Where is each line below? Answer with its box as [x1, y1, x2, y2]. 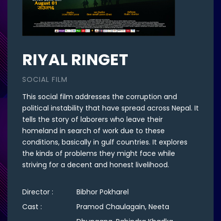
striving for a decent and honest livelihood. [22, 160, 169, 170]
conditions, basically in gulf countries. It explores [22, 137, 187, 147]
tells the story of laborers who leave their [22, 114, 163, 124]
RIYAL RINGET [22, 48, 128, 71]
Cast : [22, 202, 44, 212]
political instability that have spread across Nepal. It [22, 103, 199, 113]
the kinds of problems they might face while [22, 148, 175, 158]
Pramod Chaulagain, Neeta [76, 202, 169, 212]
